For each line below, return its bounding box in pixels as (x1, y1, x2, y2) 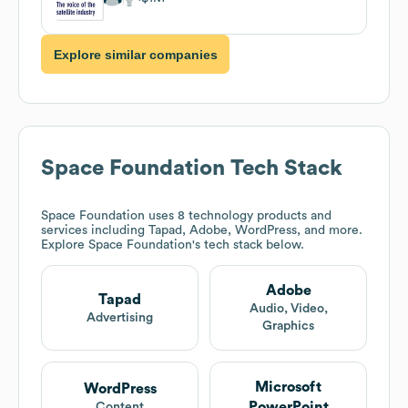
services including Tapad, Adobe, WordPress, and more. (41, 224, 362, 238)
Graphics (262, 320, 314, 333)
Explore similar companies (53, 46, 218, 62)
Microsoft (255, 380, 321, 395)
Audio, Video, (249, 302, 328, 316)
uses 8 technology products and (145, 209, 331, 223)
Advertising (87, 311, 153, 324)
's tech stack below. (192, 239, 304, 252)
